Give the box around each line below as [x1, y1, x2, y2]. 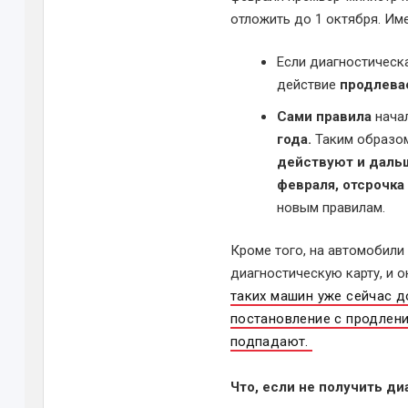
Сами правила [276, 108, 372, 125]
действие [276, 76, 340, 93]
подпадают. [229, 333, 309, 350]
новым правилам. [276, 199, 385, 216]
